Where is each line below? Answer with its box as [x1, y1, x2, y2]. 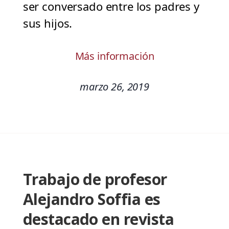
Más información [75, 49, 154, 63]
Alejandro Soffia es [22, 189, 161, 210]
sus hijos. [22, 15, 73, 31]
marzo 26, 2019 [80, 80, 149, 94]
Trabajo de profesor [22, 169, 167, 190]
